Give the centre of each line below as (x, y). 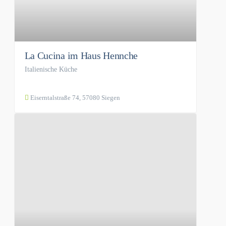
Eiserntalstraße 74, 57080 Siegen (74, 97)
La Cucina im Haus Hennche (81, 55)
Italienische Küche (51, 69)
